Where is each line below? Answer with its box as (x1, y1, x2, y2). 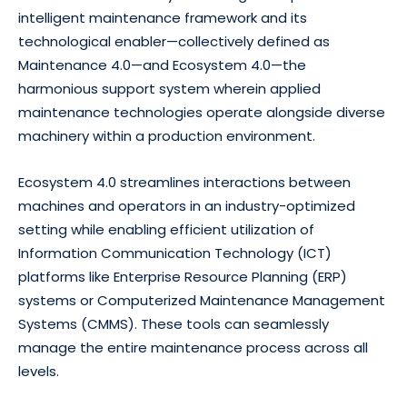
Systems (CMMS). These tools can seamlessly (18, 314, 329, 334)
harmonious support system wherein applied (18, 79, 321, 99)
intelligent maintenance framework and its (18, 8, 307, 28)
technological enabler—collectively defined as (18, 32, 330, 52)
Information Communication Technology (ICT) (18, 243, 332, 263)
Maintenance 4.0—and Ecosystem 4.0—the (18, 55, 306, 75)
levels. (18, 362, 59, 382)
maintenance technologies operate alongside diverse (18, 103, 385, 123)
